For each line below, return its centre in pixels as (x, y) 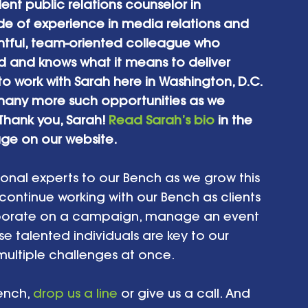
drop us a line (75, 293)
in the (235, 120)
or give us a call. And (186, 293)
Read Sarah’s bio (162, 120)
